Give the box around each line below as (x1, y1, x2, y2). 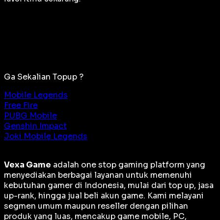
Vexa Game (4, 160, 51, 170)
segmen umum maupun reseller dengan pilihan (4, 201, 188, 212)
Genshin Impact (4, 121, 67, 132)
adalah (51, 160, 81, 170)
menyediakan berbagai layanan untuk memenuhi (4, 170, 192, 181)
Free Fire (4, 100, 38, 111)
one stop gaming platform (81, 160, 185, 170)
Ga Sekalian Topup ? (4, 72, 83, 82)
